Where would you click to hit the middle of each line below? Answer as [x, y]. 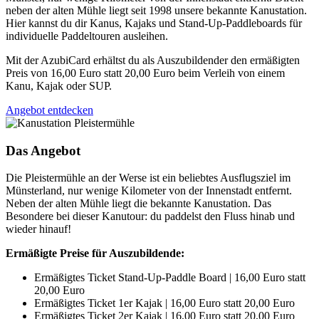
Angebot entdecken [49, 110]
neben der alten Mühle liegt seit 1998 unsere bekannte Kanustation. [156, 10]
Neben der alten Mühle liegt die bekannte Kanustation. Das [138, 204]
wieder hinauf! [38, 229]
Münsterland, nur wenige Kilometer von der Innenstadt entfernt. [149, 191]
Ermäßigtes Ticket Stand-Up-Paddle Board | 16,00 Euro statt [170, 278]
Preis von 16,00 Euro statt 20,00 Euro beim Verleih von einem [145, 73]
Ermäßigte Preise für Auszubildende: [95, 253]
